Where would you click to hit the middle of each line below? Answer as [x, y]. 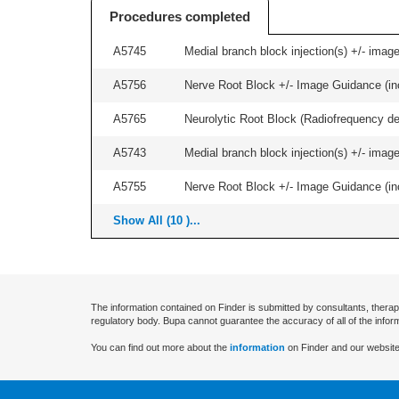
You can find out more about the [160, 347]
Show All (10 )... [157, 220]
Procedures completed [180, 16]
